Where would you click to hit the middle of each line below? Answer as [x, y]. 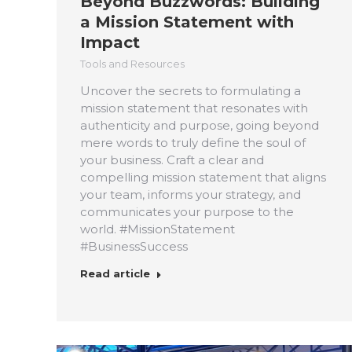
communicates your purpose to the [187, 211]
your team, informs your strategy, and [191, 194]
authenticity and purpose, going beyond [200, 125]
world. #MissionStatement [158, 229]
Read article [115, 273]
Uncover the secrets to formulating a [191, 90]
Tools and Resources [132, 63]
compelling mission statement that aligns [203, 177]
